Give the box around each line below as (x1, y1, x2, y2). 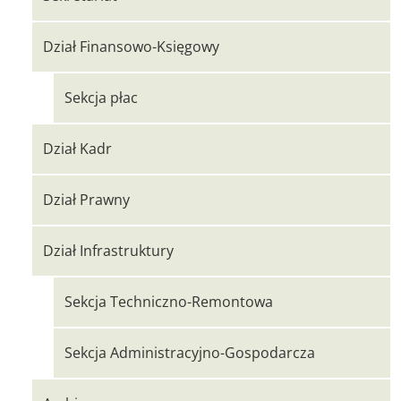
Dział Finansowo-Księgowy (43, 37, 219, 56)
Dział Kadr (43, 139, 112, 158)
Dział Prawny (43, 190, 130, 209)
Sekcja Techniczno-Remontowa (64, 292, 273, 311)
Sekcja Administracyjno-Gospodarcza (64, 343, 315, 363)
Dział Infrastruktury (43, 241, 174, 260)
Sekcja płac (64, 88, 138, 107)
